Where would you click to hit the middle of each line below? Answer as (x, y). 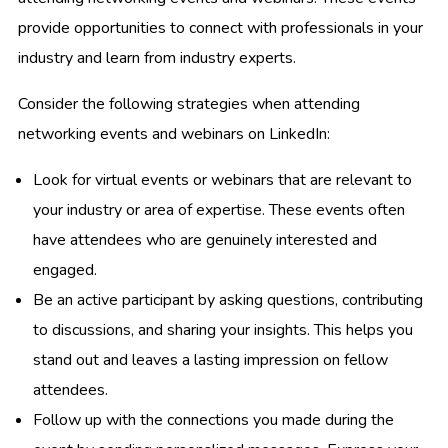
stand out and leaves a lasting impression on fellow (210, 359)
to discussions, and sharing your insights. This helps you (223, 329)
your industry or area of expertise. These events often (219, 209)
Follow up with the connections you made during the (213, 419)
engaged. (65, 269)
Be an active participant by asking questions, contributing (228, 299)
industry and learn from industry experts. (157, 57)
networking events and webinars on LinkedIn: (174, 133)
